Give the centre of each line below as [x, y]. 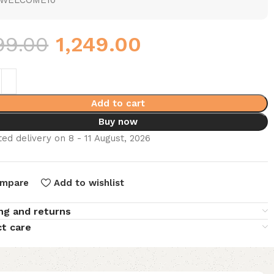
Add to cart [118, 103]
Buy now [118, 122]
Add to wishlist [89, 183]
